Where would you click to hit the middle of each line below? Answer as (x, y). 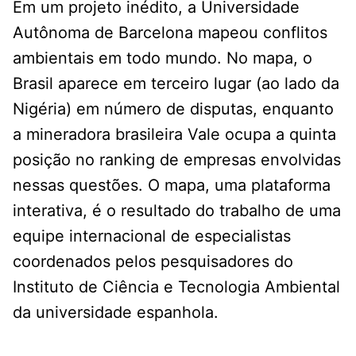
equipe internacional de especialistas (152, 236)
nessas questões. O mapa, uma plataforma (172, 186)
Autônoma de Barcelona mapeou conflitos (170, 33)
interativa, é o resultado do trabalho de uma (177, 211)
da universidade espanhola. (116, 313)
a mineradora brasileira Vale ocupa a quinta (174, 135)
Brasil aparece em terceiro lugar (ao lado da (176, 84)
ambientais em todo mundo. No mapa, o (163, 58)
